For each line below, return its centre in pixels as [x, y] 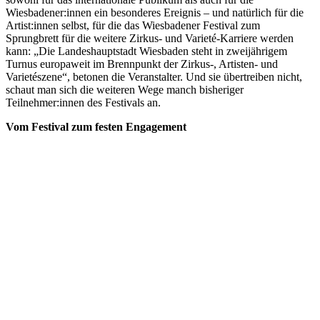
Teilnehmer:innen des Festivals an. [83, 103]
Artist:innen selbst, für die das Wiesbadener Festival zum [133, 26]
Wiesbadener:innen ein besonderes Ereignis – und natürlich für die [155, 13]
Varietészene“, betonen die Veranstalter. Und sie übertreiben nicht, [154, 77]
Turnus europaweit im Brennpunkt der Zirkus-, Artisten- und [142, 64]
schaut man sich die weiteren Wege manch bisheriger [125, 90]
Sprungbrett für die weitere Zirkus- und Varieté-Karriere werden [150, 39]
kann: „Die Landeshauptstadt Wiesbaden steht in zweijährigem [146, 51]
